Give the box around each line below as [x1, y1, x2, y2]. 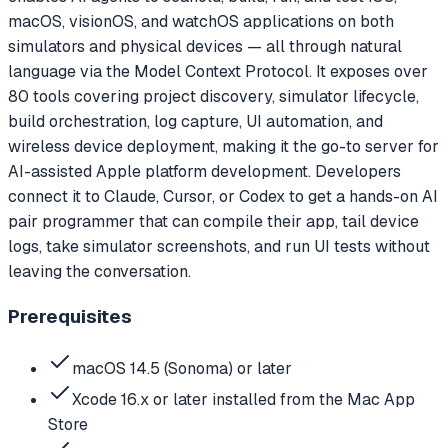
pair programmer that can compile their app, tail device [8, 210, 419, 232]
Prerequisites [8, 304, 132, 330]
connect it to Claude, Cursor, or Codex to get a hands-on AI [8, 185, 438, 207]
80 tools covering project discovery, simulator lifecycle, [8, 85, 419, 107]
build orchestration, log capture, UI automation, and [8, 110, 383, 132]
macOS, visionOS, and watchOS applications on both [8, 10, 394, 32]
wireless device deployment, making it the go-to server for [8, 135, 439, 157]
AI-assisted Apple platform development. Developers [8, 160, 401, 182]
